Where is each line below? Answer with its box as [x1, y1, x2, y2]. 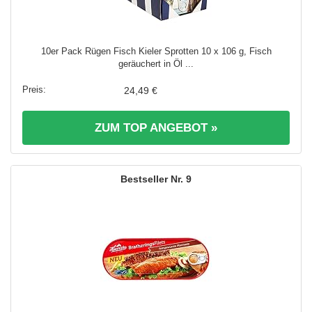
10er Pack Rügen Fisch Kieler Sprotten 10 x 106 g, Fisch [40, 45, 272, 56]
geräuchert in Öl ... [118, 58, 194, 69]
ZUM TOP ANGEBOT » [95, 120, 217, 134]
